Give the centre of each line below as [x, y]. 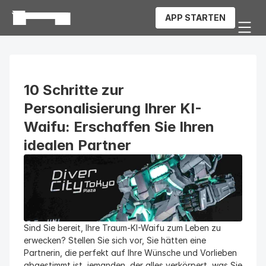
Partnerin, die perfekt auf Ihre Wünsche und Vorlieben [130, 253]
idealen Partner [77, 145]
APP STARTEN [195, 18]
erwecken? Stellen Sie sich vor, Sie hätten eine [115, 240]
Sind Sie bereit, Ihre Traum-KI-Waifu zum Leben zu [122, 228]
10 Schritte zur [74, 90]
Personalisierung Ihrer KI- [113, 108]
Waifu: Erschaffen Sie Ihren [119, 127]
